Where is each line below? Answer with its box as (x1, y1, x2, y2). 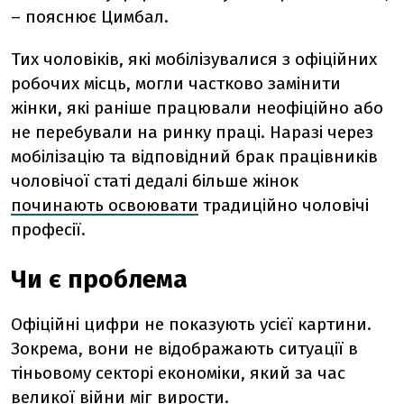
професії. (11, 218, 86, 240)
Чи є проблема (11, 263, 188, 294)
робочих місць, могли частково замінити (11, 72, 341, 94)
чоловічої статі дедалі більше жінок (11, 170, 298, 191)
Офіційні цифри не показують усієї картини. (11, 313, 372, 335)
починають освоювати (11, 194, 198, 216)
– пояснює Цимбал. (11, 5, 169, 27)
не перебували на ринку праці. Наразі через (11, 121, 373, 142)
